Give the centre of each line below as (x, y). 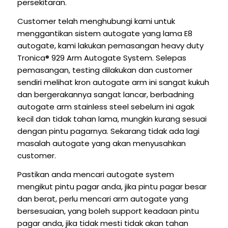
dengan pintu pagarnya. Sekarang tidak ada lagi (108, 131)
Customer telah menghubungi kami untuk (96, 21)
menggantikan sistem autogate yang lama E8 (105, 34)
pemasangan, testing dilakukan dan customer (105, 70)
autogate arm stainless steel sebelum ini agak (106, 107)
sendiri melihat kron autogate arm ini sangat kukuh (113, 82)
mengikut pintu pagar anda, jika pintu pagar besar (112, 186)
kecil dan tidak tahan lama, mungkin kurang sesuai (112, 119)
